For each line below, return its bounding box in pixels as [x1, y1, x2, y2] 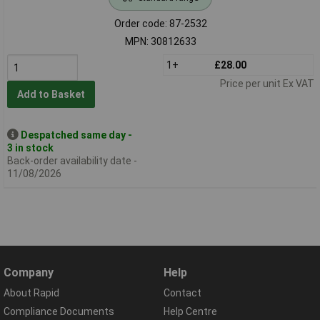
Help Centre [164, 306, 217, 318]
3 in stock [6, 141, 54, 154]
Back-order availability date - [6, 154, 137, 166]
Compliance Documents [4, 306, 114, 318]
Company [4, 266, 54, 280]
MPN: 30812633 [124, 35, 196, 47]
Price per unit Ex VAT [219, 77, 314, 89]
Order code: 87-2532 [114, 17, 207, 29]
